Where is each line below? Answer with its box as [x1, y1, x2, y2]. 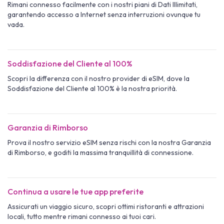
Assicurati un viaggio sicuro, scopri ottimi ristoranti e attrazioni [7, 202, 204, 211]
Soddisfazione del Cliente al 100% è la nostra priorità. [7, 84, 177, 93]
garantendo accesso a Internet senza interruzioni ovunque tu [7, 10, 200, 19]
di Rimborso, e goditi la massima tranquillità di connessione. [7, 148, 193, 157]
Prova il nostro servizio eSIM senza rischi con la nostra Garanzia [7, 138, 211, 147]
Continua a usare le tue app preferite [7, 186, 143, 197]
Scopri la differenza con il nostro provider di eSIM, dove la [7, 74, 189, 83]
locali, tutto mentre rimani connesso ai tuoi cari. [7, 212, 156, 221]
